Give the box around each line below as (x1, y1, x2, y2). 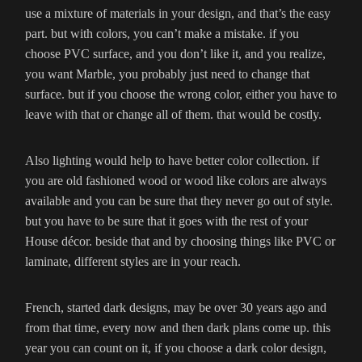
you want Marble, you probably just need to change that (25, 67, 309, 82)
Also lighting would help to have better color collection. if (25, 154, 319, 168)
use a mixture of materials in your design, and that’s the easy (25, 6, 330, 21)
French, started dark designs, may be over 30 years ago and (25, 301, 326, 315)
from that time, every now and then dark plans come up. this (25, 321, 330, 335)
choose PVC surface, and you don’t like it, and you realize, (25, 47, 326, 61)
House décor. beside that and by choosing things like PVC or (25, 234, 335, 249)
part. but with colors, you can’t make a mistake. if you (25, 27, 299, 41)
